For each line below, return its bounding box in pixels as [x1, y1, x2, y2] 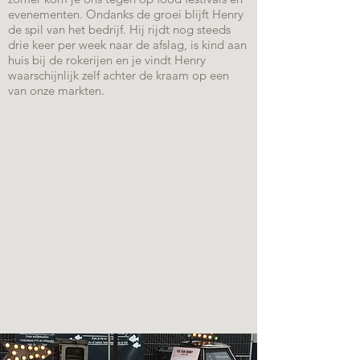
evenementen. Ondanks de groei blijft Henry [8, 6, 243, 22]
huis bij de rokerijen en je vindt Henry [8, 52, 206, 67]
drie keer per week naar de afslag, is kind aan [8, 37, 247, 52]
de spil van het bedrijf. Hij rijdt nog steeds [8, 22, 231, 37]
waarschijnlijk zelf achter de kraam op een [8, 67, 229, 83]
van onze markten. [8, 83, 104, 98]
